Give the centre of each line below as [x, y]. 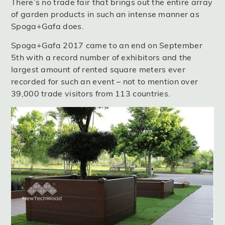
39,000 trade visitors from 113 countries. [91, 94]
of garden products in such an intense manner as [105, 14]
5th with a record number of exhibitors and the [101, 58]
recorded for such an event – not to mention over [105, 82]
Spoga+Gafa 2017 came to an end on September [107, 45]
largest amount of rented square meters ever [98, 70]
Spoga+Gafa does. [47, 26]
